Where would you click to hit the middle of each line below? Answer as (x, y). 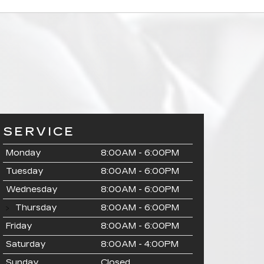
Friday (19, 226)
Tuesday (25, 171)
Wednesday (32, 189)
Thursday (35, 208)
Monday (24, 153)
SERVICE (39, 131)
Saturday (26, 244)
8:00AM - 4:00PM (140, 244)
